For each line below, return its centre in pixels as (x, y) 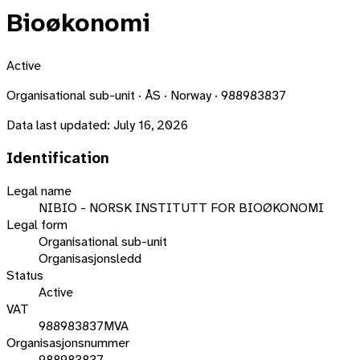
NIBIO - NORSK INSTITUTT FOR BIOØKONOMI (181, 208)
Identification (58, 158)
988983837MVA (84, 326)
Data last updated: (58, 125)
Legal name (39, 191)
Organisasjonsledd (90, 259)
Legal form (37, 225)
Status (25, 276)
